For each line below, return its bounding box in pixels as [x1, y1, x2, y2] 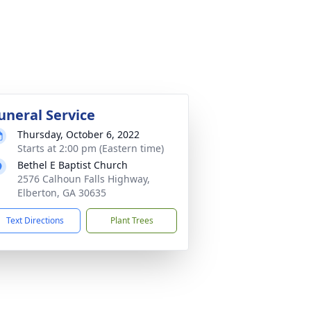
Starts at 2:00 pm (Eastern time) [17, 142, 164, 155]
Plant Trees [110, 215, 153, 226]
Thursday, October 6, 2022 [17, 128, 140, 141]
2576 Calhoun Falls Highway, [17, 172, 150, 185]
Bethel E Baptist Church [17, 158, 128, 171]
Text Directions [6, 215, 64, 226]
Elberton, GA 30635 [17, 186, 106, 199]
